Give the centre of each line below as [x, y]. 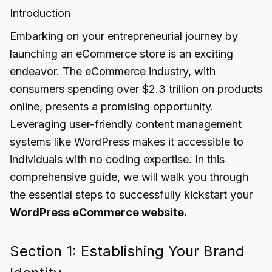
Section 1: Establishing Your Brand [127, 251]
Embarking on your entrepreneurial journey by [124, 36]
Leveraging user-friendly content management [126, 124]
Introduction [40, 13]
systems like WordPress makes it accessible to [127, 142]
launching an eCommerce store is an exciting [121, 54]
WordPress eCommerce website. [98, 212]
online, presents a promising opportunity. [112, 107]
